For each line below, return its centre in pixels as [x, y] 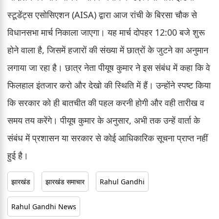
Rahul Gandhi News [44, 206]
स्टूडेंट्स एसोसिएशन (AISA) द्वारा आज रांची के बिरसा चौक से [102, 14]
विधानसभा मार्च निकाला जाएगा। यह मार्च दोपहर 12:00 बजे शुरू [106, 32]
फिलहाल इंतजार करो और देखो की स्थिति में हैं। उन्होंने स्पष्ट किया [109, 85]
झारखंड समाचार [65, 181]
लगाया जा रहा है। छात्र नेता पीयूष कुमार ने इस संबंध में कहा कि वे [109, 67]
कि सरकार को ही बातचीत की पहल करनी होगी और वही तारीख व [106, 102]
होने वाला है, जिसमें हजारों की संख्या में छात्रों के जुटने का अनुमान [108, 50]
